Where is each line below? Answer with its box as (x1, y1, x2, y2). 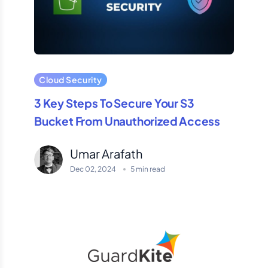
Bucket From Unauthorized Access (34, 114, 221, 129)
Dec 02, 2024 (70, 165, 116, 174)
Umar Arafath (70, 146, 142, 162)
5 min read (130, 165, 165, 174)
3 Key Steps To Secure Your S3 (34, 96, 194, 111)
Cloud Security (39, 74, 102, 86)
